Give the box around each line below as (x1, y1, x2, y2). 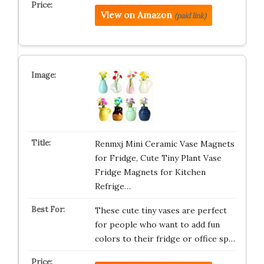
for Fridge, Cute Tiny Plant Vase (94, 152, 222, 163)
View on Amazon (100, 9, 172, 21)
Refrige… (94, 180, 131, 192)
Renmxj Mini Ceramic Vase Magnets (94, 138, 235, 149)
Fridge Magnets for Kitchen (94, 166, 206, 177)
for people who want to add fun (94, 219, 220, 230)
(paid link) (174, 11, 206, 20)
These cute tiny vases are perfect (94, 204, 227, 216)
